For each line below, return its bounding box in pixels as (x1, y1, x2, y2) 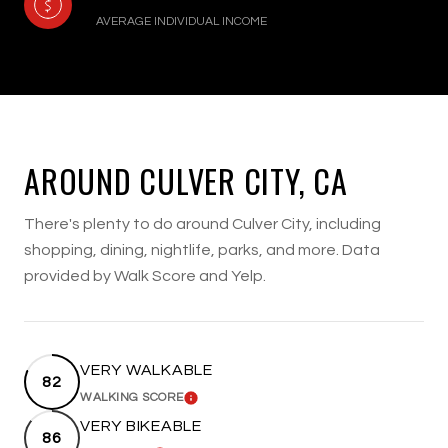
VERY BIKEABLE (80, 417, 202, 434)
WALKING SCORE (80, 390, 184, 404)
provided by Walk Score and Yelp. (24, 267, 266, 284)
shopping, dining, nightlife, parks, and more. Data (24, 241, 380, 258)
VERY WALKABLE (80, 361, 213, 378)
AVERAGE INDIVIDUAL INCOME (96, 14, 267, 28)
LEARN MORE (183, 391, 261, 416)
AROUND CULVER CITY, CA (24, 156, 348, 204)
